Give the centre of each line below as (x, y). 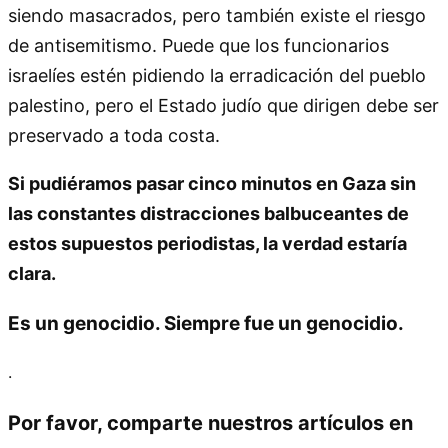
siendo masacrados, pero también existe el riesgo (217, 15)
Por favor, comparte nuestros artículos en (210, 422)
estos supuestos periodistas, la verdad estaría (207, 243)
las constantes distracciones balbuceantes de (208, 213)
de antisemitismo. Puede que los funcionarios (198, 45)
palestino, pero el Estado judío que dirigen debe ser (223, 105)
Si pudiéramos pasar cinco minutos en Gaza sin (212, 183)
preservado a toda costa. (114, 135)
